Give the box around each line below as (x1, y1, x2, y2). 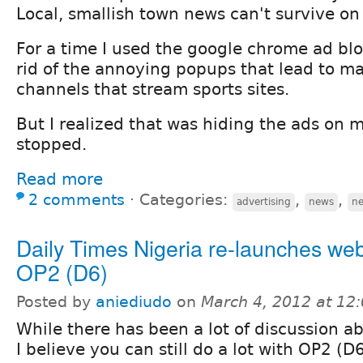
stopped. (16, 134, 87, 154)
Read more (16, 169, 103, 189)
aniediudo (96, 293, 172, 310)
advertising (237, 195, 291, 207)
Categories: (139, 190, 233, 208)
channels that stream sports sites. (16, 79, 289, 99)
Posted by (16, 293, 96, 310)
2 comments (28, 190, 125, 208)
